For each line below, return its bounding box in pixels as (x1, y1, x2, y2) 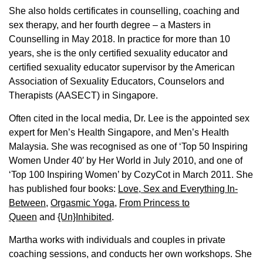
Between (9, 198, 46, 208)
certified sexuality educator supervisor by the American (9, 62, 235, 73)
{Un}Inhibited (58, 212, 112, 222)
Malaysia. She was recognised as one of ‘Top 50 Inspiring (9, 141, 248, 152)
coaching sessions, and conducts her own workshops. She (9, 249, 252, 259)
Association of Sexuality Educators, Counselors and (9, 76, 224, 87)
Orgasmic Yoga (50, 198, 114, 208)
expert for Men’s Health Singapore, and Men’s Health (9, 127, 229, 138)
